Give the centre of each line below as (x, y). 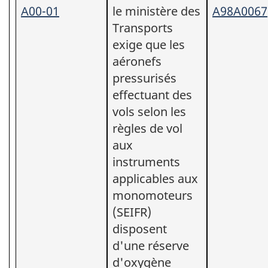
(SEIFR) (132, 212)
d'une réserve (151, 245)
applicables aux (155, 178)
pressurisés (144, 78)
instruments (146, 162)
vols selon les (149, 111)
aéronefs (137, 61)
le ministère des (156, 11)
